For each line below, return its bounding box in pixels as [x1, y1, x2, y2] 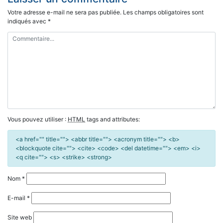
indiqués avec [7, 17, 48, 25]
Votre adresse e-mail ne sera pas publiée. [7, 8, 121, 16]
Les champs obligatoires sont [123, 8, 204, 16]
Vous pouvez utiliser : [7, 115, 68, 123]
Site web [7, 213, 32, 221]
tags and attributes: [85, 115, 140, 123]
